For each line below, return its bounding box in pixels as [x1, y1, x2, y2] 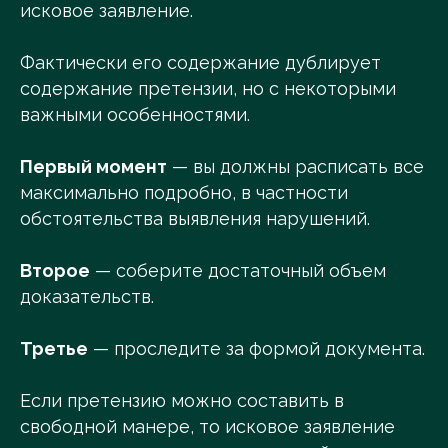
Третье [20, 338, 88, 360]
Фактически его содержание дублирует [20, 52, 381, 74]
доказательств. [20, 286, 154, 308]
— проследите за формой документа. [88, 338, 425, 360]
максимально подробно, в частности [20, 182, 348, 204]
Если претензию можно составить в [20, 390, 344, 412]
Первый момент [20, 156, 167, 178]
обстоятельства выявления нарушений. [20, 208, 370, 230]
